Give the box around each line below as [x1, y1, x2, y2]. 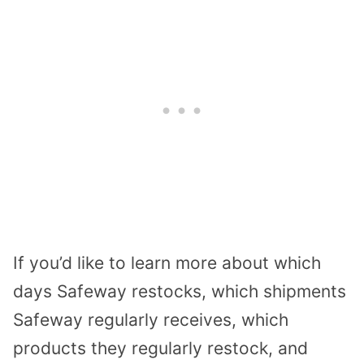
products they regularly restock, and [13, 337, 308, 358]
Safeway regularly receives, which [13, 309, 288, 330]
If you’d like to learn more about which [13, 252, 321, 273]
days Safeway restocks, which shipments [13, 280, 346, 301]
